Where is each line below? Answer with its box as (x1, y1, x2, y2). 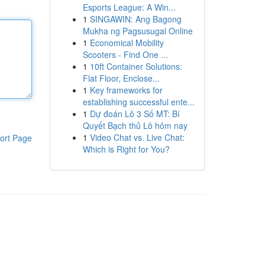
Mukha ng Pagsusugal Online (82, 25, 193, 37)
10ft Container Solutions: (89, 60, 182, 72)
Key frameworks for (89, 84, 163, 96)
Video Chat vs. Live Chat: (89, 131, 185, 143)
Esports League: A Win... (82, 1, 176, 13)
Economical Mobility (89, 37, 164, 49)
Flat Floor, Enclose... (82, 72, 160, 84)
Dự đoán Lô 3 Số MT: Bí (89, 108, 180, 119)
